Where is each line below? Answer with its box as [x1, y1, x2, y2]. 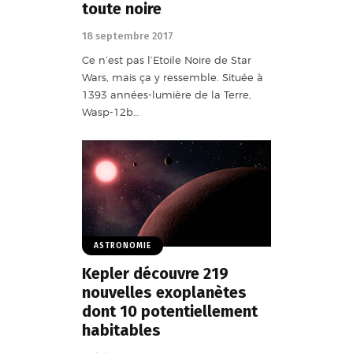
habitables [82, 321, 161, 340]
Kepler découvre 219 [82, 264, 229, 284]
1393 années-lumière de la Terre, [82, 88, 251, 102]
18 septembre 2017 [82, 29, 173, 42]
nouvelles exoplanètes [82, 283, 247, 303]
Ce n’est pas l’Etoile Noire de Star [82, 54, 251, 67]
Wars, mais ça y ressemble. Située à [82, 71, 263, 84]
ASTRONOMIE [94, 241, 151, 251]
